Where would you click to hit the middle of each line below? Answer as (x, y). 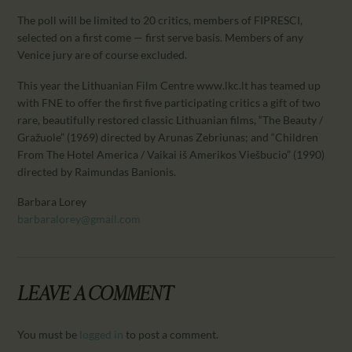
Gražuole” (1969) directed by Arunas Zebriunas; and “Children (168, 137)
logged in (102, 335)
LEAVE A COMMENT (95, 296)
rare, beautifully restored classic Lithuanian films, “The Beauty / (170, 119)
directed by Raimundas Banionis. (97, 171)
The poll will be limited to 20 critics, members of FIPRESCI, (160, 20)
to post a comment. (171, 335)
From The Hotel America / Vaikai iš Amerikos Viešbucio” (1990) (171, 154)
